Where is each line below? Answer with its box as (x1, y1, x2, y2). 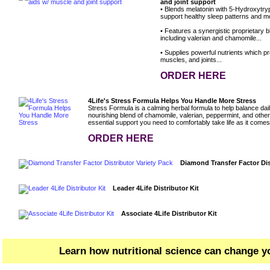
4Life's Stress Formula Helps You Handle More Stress (88, 97, 256, 105)
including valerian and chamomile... (160, 34, 262, 42)
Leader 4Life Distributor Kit (113, 184, 199, 192)
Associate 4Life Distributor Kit (121, 210, 217, 218)
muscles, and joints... (160, 56, 222, 64)
